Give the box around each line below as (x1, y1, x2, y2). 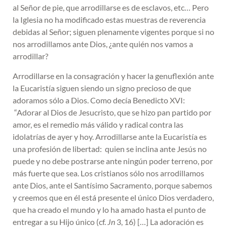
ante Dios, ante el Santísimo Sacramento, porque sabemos (13, 180, 212, 190)
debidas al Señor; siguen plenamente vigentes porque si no (13, 27, 214, 37)
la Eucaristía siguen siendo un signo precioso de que (13, 83, 191, 93)
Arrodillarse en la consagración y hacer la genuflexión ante (13, 70, 214, 81)
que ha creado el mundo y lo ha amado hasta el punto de (13, 204, 206, 214)
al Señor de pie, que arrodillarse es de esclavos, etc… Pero (13, 3, 209, 13)
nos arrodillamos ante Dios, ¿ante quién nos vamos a (13, 39, 193, 49)
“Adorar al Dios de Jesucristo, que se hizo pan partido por (13, 107, 211, 117)
